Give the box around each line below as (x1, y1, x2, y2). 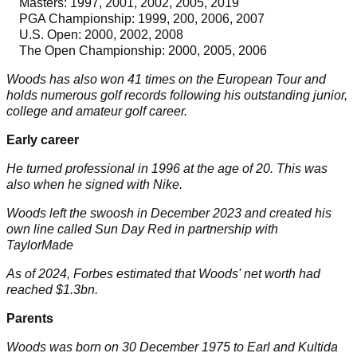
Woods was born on (6, 339, 122, 354)
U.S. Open (19, 27, 78, 41)
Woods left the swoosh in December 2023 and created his (6, 206, 331, 220)
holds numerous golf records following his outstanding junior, (6, 88, 347, 102)
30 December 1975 (122, 339, 230, 354)
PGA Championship (19, 11, 131, 25)
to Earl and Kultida (230, 339, 338, 354)
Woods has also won (6, 72, 127, 86)
